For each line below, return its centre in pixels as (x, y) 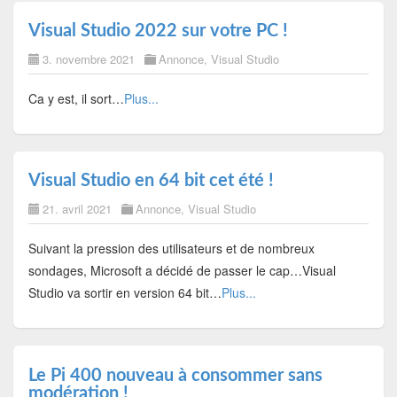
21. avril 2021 (77, 209)
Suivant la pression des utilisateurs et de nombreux (171, 249)
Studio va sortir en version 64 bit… (125, 293)
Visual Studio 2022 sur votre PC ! (158, 31)
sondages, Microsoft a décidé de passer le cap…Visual (182, 271)
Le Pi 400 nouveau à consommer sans (175, 375)
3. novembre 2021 (88, 59)
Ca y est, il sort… (76, 99)
